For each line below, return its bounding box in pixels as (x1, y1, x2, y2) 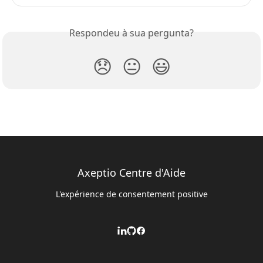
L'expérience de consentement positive (55, 188, 208, 200)
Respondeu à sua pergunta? (69, 26, 194, 40)
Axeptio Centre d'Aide (77, 166, 186, 180)
